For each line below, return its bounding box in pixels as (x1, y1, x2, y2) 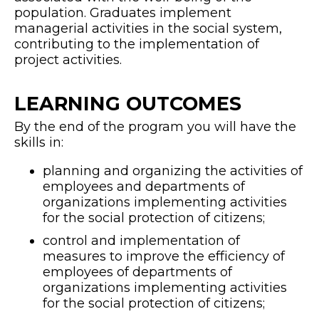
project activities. (14, 52, 122, 68)
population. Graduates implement (14, 5, 231, 21)
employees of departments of (43, 264, 232, 281)
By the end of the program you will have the (14, 119, 296, 135)
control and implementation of (43, 233, 240, 249)
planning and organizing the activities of (43, 163, 303, 179)
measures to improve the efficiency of (43, 249, 285, 265)
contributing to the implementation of (14, 36, 259, 53)
